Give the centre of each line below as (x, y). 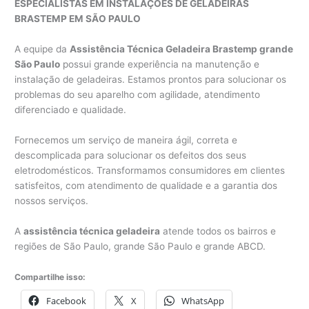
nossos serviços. (52, 201)
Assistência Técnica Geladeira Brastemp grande (182, 49)
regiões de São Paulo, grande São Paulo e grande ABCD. (140, 246)
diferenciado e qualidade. (71, 110)
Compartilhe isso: (50, 277)
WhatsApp (203, 300)
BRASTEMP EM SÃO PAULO (78, 19)
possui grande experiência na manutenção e (160, 64)
